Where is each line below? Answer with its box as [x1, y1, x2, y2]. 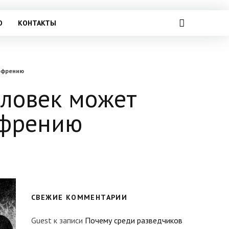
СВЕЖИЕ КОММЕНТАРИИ [31, 193, 128, 202]
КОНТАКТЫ [17, 18, 56, 28]
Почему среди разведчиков [85, 215, 182, 225]
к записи [52, 215, 85, 225]
